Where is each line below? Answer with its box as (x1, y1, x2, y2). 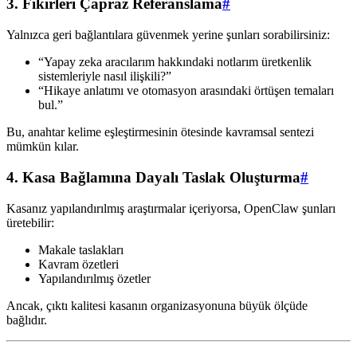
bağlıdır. (6, 312, 47, 327)
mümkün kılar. (6, 139, 79, 154)
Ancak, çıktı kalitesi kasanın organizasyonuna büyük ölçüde (6, 298, 308, 312)
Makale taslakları (38, 242, 124, 257)
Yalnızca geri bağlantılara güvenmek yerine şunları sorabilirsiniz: (6, 28, 330, 42)
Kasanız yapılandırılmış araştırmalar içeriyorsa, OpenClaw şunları (6, 201, 335, 215)
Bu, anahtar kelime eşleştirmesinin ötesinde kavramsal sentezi (6, 125, 314, 139)
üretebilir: (6, 215, 54, 229)
